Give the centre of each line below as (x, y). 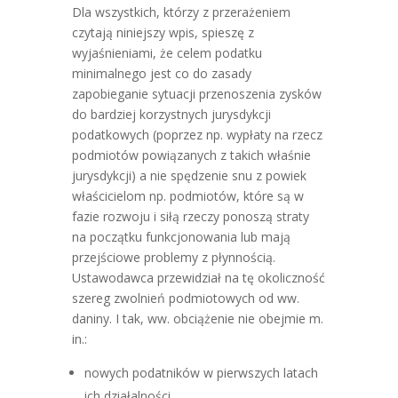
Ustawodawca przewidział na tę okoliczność (198, 278)
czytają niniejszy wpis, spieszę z (163, 32)
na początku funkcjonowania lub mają (181, 237)
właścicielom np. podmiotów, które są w (187, 196)
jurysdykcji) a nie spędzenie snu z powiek (189, 175)
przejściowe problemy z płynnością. (173, 257)
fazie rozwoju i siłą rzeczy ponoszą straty (190, 216)
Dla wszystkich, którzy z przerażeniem (181, 12)
